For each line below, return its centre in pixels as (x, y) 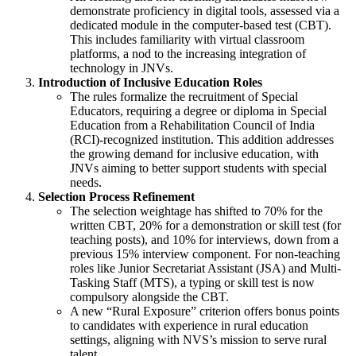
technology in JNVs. (122, 68)
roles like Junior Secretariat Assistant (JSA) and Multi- (205, 269)
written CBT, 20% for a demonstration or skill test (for (205, 226)
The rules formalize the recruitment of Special (184, 97)
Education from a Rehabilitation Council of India (192, 126)
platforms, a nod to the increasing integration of (188, 54)
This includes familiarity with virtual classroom (187, 40)
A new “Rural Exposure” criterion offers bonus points (205, 311)
